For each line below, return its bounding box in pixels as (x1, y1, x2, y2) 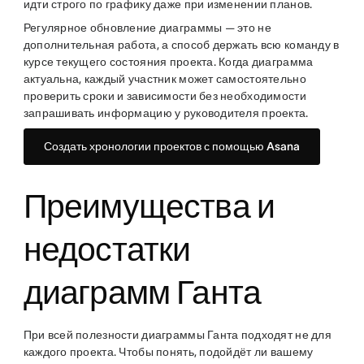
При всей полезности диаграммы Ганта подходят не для (23, 328, 331, 342)
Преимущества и (23, 187, 275, 225)
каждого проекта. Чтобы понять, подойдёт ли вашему (23, 345, 314, 359)
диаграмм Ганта (23, 273, 262, 311)
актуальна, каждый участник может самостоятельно (23, 72, 306, 86)
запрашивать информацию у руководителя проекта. (23, 106, 309, 120)
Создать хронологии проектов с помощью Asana (43, 140, 300, 154)
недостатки (23, 230, 191, 268)
